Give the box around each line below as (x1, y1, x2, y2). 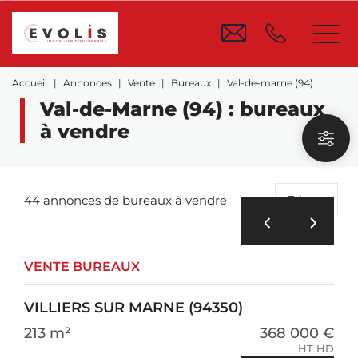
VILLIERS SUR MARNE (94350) (24, 299, 243, 316)
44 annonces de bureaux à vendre (24, 192, 227, 208)
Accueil (12, 77, 47, 89)
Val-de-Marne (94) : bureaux (40, 97, 325, 121)
